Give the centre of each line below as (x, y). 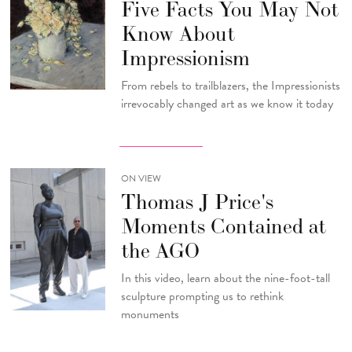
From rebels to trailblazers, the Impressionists (230, 85)
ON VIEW (141, 179)
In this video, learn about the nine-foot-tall (227, 278)
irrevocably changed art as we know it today (227, 103)
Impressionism (185, 58)
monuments (150, 314)
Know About (178, 34)
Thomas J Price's (197, 202)
